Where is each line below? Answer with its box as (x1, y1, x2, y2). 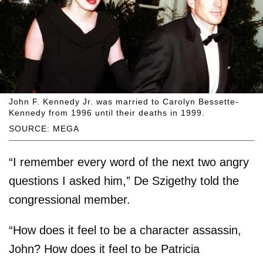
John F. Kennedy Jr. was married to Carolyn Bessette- (9, 97, 239, 107)
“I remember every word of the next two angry (9, 156, 249, 169)
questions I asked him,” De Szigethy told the (9, 174, 239, 188)
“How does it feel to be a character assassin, (9, 224, 241, 237)
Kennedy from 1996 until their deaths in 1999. (9, 108, 205, 118)
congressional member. (9, 193, 130, 207)
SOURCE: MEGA (9, 124, 79, 134)
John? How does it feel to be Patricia (9, 242, 200, 256)
